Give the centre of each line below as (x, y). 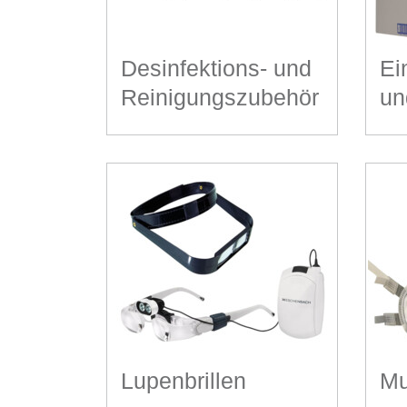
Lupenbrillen (184, 380)
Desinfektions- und (216, 68)
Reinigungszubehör (220, 97)
